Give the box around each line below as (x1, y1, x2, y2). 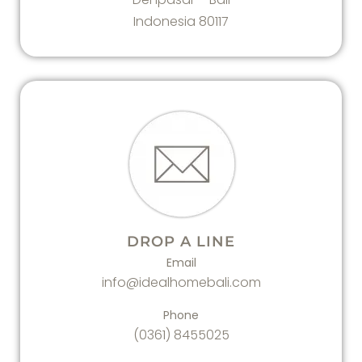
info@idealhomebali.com (101, 273, 261, 292)
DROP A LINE (127, 233, 235, 250)
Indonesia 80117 (133, 12, 229, 31)
